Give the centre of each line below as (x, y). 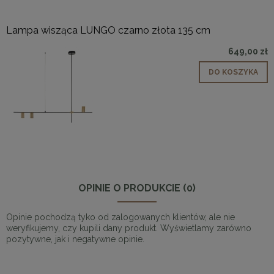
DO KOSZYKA (233, 72)
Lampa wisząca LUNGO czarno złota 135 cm (108, 31)
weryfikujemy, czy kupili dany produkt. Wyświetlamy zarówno (129, 228)
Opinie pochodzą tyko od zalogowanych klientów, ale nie (120, 217)
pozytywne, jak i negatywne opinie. (75, 239)
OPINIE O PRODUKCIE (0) (137, 188)
